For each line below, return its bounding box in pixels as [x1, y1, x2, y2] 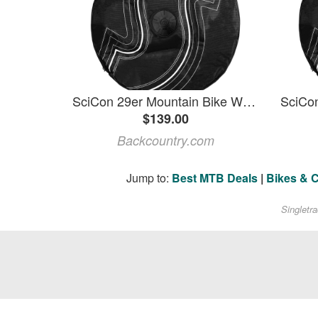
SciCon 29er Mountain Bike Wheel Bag [243, 92, 256, 111]
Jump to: [126, 170, 172, 187]
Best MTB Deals [172, 170, 258, 187]
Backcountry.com [116, 131, 214, 150]
